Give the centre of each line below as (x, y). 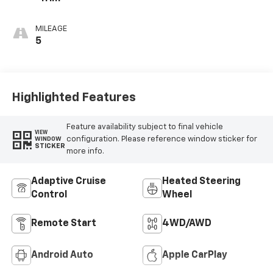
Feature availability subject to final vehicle (144, 127)
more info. (85, 151)
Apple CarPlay (195, 255)
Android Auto (62, 255)
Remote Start (63, 223)
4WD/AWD (187, 223)
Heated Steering (201, 181)
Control (49, 195)
